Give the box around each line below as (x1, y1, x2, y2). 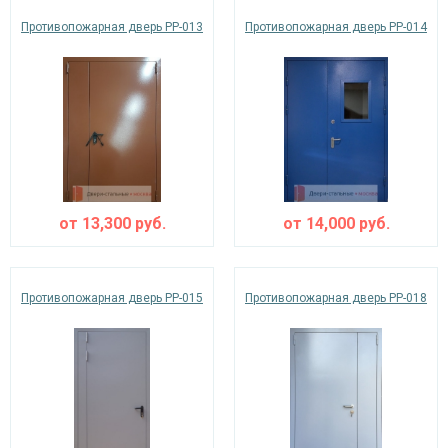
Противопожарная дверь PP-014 (245, 20, 427, 34)
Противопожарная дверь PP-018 (245, 291, 427, 305)
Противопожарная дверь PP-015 (21, 291, 203, 305)
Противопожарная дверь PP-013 (21, 20, 203, 34)
